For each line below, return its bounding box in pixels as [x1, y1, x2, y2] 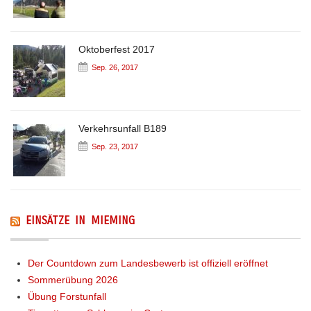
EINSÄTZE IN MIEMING [26, 214, 135, 228]
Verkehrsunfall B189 [78, 123, 167, 135]
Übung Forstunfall [28, 291, 106, 303]
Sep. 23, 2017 [92, 142, 138, 151]
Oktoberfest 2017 [78, 44, 155, 56]
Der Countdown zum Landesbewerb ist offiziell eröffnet [28, 258, 268, 269]
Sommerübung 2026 [28, 274, 118, 286]
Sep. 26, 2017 [92, 63, 138, 72]
